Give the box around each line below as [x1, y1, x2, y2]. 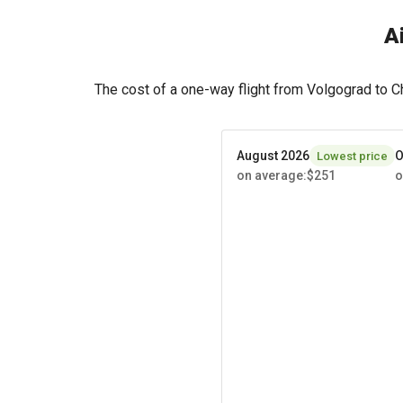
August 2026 [237, 148, 309, 163]
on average [237, 168, 303, 183]
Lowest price [317, 148, 388, 163]
